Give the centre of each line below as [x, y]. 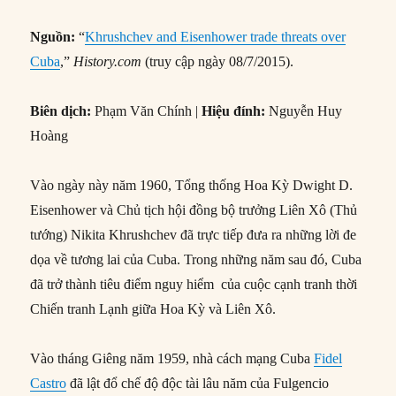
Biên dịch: [61, 111]
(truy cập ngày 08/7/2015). [218, 62]
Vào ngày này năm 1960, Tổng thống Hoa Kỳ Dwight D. [192, 186]
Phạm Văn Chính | [147, 111]
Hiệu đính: [234, 111]
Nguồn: [53, 37]
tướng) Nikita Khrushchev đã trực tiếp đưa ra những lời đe [194, 235]
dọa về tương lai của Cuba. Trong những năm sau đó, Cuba [196, 260]
